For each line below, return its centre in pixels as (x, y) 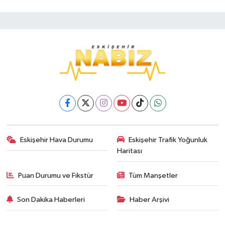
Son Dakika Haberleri (51, 200)
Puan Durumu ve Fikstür (56, 175)
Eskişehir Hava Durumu (57, 140)
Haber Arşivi (149, 200)
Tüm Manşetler (153, 175)
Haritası (129, 151)
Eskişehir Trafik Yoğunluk (168, 140)
